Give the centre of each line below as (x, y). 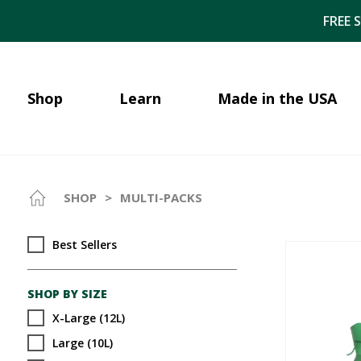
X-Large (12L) (88, 317)
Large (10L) (82, 342)
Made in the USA (277, 98)
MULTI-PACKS (161, 197)
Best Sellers (84, 244)
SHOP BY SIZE (67, 294)
